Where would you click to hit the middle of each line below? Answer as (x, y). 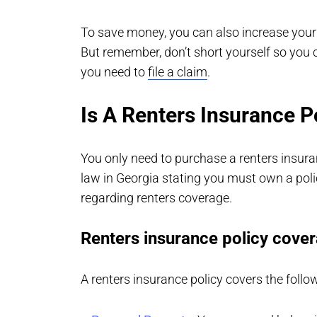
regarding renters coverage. (156, 198)
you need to (114, 72)
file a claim (178, 72)
